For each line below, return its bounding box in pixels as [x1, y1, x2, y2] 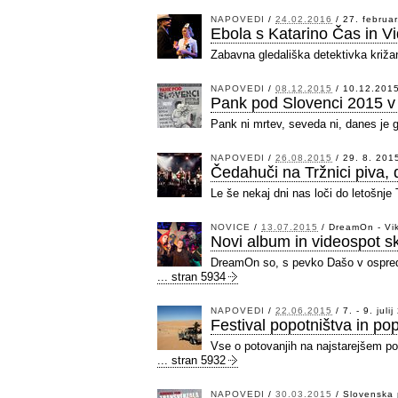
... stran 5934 [157, 270, 226, 283]
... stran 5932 [157, 354, 226, 367]
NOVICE [211, 222, 251, 232]
